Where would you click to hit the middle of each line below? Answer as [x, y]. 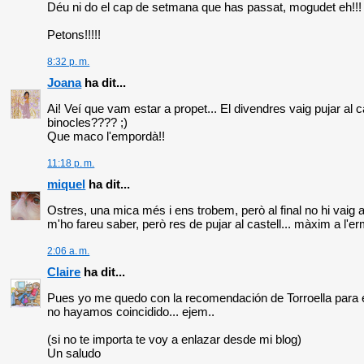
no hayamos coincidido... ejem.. [131, 312]
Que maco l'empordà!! [106, 136]
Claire [64, 272]
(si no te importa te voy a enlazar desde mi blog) [175, 340]
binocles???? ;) [88, 123]
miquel [67, 184]
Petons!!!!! [74, 35]
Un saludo [74, 353]
